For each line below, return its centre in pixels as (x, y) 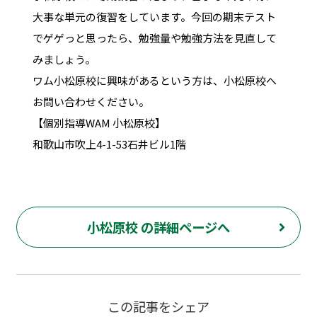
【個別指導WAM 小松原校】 (99, 122)
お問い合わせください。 (91, 101)
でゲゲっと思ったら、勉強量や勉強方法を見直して (154, 38)
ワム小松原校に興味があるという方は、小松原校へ (154, 80)
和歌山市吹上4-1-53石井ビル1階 (109, 144)
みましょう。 (64, 59)
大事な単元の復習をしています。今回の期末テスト (154, 16)
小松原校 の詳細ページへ (158, 227)
